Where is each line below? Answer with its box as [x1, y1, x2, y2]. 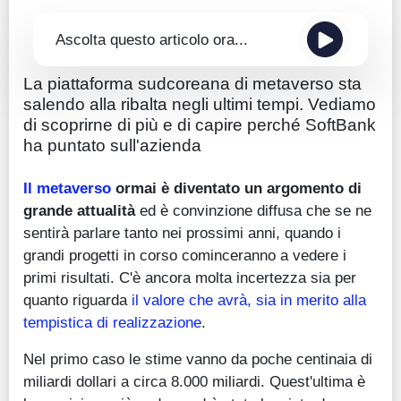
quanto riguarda [23, 291, 132, 310]
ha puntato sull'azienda [23, 136, 201, 156]
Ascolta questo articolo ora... [55, 30, 248, 48]
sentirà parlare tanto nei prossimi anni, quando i [23, 224, 341, 243]
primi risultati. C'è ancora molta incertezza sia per [23, 269, 356, 287]
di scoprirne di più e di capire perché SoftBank [23, 115, 376, 135]
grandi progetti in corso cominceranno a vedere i [23, 246, 346, 265]
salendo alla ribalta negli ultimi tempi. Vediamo [23, 95, 376, 115]
